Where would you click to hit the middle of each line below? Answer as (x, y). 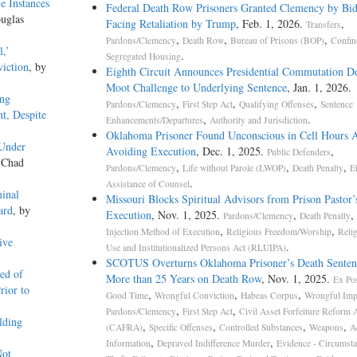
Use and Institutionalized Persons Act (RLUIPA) (196, 248)
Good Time (127, 296)
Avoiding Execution (151, 151)
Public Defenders (298, 152)
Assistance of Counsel (147, 184)
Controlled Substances (261, 328)
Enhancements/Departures (154, 120)
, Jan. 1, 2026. (319, 88)
